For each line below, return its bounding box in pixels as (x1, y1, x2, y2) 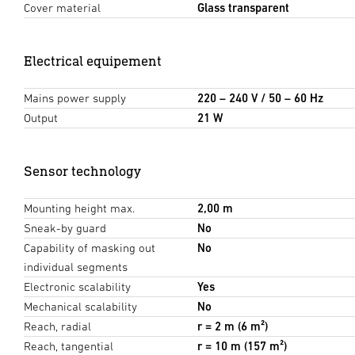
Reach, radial (24, 319, 91, 334)
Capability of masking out (24, 241, 155, 255)
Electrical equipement (24, 52, 162, 70)
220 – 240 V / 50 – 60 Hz (197, 91, 323, 105)
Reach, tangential (24, 339, 113, 353)
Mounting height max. (24, 201, 135, 216)
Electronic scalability (24, 280, 131, 294)
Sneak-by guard (24, 221, 106, 235)
